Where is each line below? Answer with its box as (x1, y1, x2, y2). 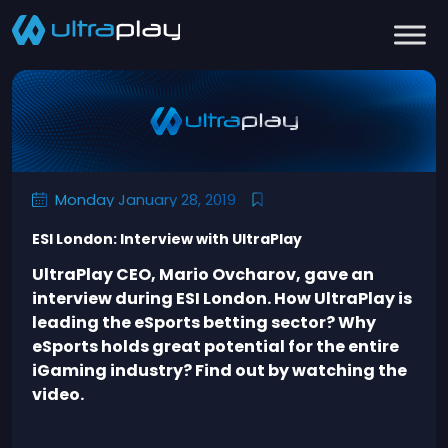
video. (32, 383, 84, 407)
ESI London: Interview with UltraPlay (32, 229, 302, 250)
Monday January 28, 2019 (55, 189, 236, 211)
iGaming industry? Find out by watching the (32, 359, 407, 383)
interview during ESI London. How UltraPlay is (32, 287, 412, 311)
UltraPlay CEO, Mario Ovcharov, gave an (32, 263, 374, 287)
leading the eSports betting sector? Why (32, 311, 376, 335)
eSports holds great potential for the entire (32, 335, 399, 359)
